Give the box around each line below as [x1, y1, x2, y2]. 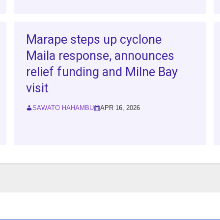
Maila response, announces [26, 49, 175, 63]
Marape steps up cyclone [26, 32, 162, 47]
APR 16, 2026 [100, 104, 140, 112]
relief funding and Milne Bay [26, 65, 178, 80]
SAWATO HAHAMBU [32, 104, 94, 112]
